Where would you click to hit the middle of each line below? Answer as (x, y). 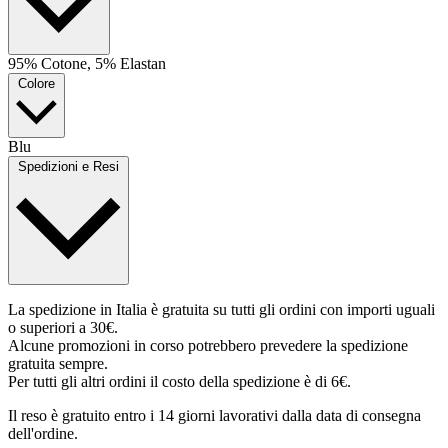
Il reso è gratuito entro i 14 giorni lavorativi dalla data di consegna (214, 416)
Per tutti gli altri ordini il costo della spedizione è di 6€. (179, 382)
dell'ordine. (43, 434)
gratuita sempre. (58, 364)
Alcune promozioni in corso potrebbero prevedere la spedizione (208, 346)
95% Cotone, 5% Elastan (87, 64)
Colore (36, 84)
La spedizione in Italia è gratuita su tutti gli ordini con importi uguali (221, 310)
